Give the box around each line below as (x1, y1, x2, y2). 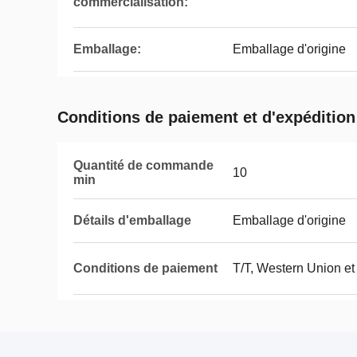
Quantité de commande (73, 159, 214, 172)
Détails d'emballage (73, 214, 191, 227)
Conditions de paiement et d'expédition (57, 108, 355, 126)
